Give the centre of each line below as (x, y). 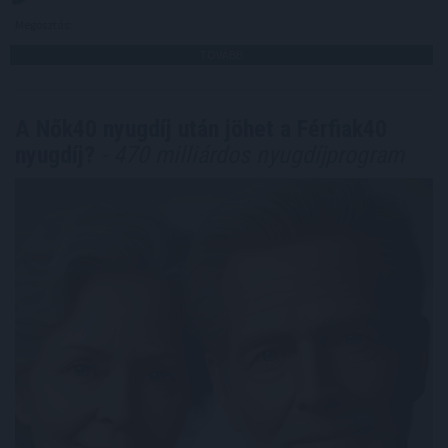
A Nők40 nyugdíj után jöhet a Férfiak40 (201, 129)
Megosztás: (44, 25)
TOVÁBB (221, 55)
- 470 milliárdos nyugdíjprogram (249, 155)
